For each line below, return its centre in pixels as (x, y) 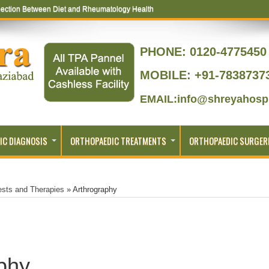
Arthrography (95, 189)
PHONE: (163, 52)
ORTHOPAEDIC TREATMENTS (118, 141)
